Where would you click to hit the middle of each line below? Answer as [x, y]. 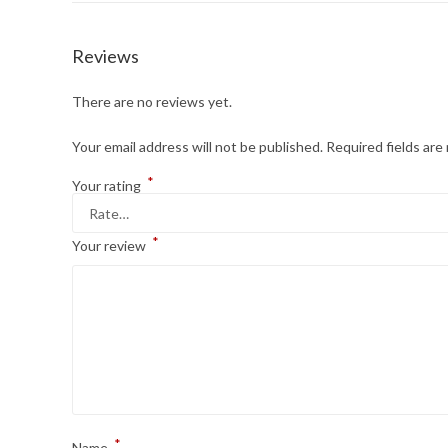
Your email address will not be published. [197, 146]
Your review [110, 245]
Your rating [108, 185]
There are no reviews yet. [152, 101]
